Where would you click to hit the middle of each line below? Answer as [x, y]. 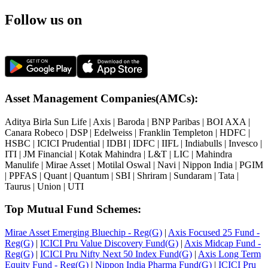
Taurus [18, 186]
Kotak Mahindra [110, 154]
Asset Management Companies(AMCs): [101, 98]
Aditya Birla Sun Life [46, 121]
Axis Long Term [229, 254]
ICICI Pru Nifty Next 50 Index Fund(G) [116, 254]
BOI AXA [226, 121]
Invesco [243, 143]
